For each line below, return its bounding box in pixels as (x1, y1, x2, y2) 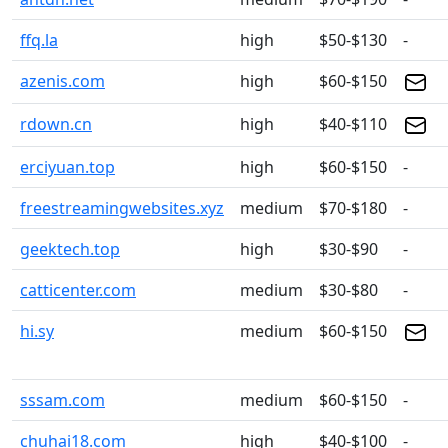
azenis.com (20, 70, 105, 92)
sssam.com (20, 389, 105, 411)
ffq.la (20, 29, 58, 51)
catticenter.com (20, 279, 136, 301)
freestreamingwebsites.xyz (20, 197, 224, 219)
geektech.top (20, 238, 120, 260)
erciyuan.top (20, 156, 115, 178)
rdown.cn (20, 113, 92, 135)
